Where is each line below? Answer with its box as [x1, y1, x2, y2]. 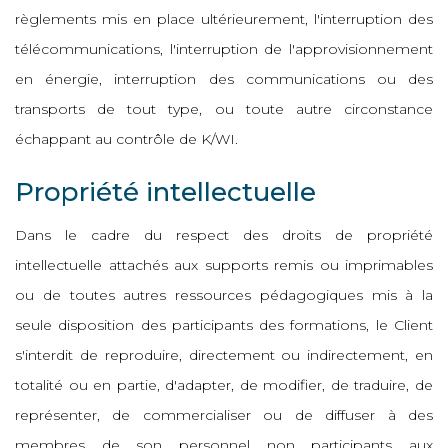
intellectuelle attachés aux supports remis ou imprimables [15, 256, 433, 274]
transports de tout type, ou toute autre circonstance [15, 100, 433, 118]
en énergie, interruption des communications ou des [15, 70, 433, 88]
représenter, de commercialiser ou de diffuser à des [15, 406, 433, 424]
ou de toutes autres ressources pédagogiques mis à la [15, 286, 433, 304]
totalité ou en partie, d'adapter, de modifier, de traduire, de [15, 376, 433, 394]
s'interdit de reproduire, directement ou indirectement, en [15, 346, 433, 364]
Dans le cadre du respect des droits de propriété [15, 226, 433, 244]
